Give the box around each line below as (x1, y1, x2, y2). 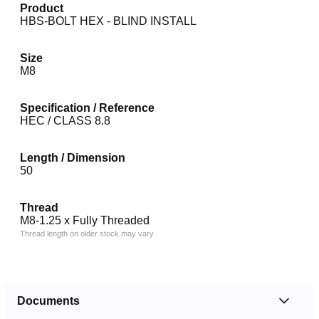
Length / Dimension (20, 151, 125, 164)
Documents (17, 295, 80, 308)
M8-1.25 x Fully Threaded (20, 214, 150, 226)
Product (20, 1, 63, 14)
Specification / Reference (20, 101, 155, 114)
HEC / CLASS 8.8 (20, 114, 110, 127)
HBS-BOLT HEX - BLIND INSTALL (20, 14, 197, 27)
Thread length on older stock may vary (20, 229, 154, 238)
